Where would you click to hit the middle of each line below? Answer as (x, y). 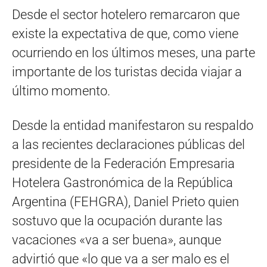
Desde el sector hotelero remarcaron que (126, 14)
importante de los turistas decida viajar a (127, 72)
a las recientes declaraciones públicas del (128, 144)
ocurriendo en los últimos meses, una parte (133, 52)
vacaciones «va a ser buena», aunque (117, 240)
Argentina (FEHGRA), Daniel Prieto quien (125, 201)
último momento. (61, 91)
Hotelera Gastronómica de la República (122, 182)
